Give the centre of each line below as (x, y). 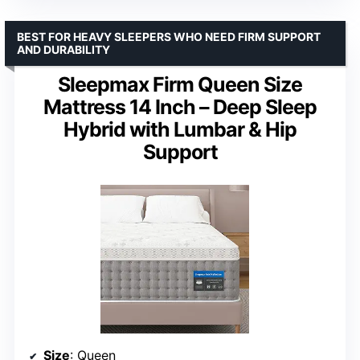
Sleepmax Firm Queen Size (180, 84)
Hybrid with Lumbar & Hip (180, 129)
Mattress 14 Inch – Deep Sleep (180, 106)
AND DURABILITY (63, 49)
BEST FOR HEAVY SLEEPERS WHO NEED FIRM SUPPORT (169, 36)
